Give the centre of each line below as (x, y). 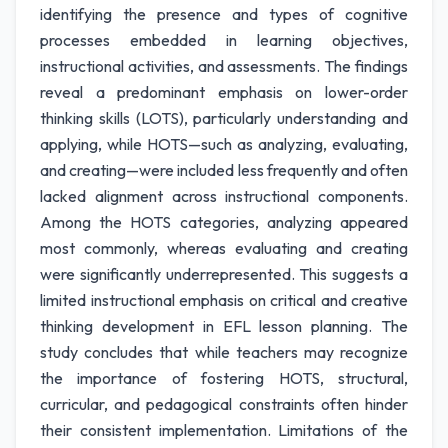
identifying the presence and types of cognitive (224, 14)
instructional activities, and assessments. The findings (224, 66)
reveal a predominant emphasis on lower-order (224, 92)
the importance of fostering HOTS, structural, (224, 378)
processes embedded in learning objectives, (224, 40)
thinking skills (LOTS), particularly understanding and (224, 118)
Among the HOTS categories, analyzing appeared (224, 222)
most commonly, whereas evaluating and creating (224, 248)
